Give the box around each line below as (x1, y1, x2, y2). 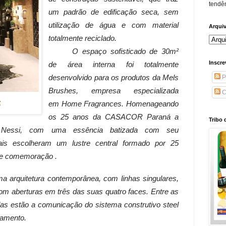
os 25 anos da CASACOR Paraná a (48, 112, 179, 121)
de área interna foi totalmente (48, 60, 179, 69)
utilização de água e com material (48, 21, 179, 29)
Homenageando (126, 99, 179, 108)
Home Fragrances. (61, 99, 127, 108)
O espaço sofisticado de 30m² (72, 47, 179, 55)
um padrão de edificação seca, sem (48, 8, 179, 16)
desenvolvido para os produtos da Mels (48, 73, 179, 82)
